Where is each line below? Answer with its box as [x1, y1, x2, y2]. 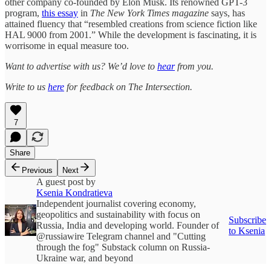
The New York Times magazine [90, 7, 209, 18]
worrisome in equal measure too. [5, 40, 131, 51]
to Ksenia [229, 225, 265, 236]
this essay [42, 7, 78, 18]
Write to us [5, 81, 48, 92]
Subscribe [229, 214, 266, 225]
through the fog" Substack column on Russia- [36, 241, 210, 252]
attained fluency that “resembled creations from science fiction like [5, 18, 257, 29]
